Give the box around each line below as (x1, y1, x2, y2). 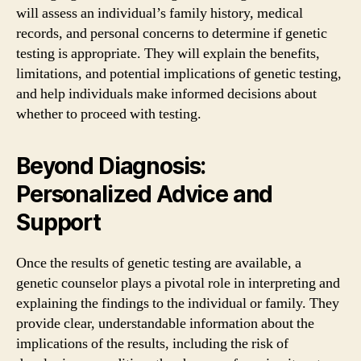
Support (16, 209, 101, 236)
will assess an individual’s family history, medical (16, 4, 303, 23)
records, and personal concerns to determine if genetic (16, 24, 327, 43)
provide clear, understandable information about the (16, 314, 314, 333)
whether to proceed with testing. (16, 105, 201, 123)
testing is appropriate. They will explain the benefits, (16, 44, 320, 63)
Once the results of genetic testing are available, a (16, 254, 301, 272)
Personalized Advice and (16, 180, 273, 208)
